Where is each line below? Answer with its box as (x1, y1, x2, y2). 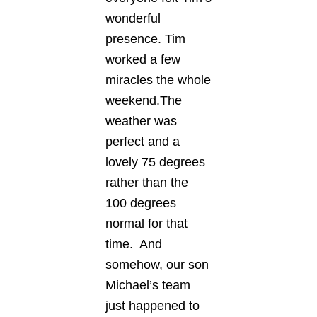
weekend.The (105, 93, 182, 108)
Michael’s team (105, 278, 190, 292)
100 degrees (105, 196, 176, 210)
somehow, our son (105, 258, 209, 272)
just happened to (105, 299, 200, 313)
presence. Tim (105, 32, 185, 46)
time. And (105, 237, 162, 251)
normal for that (105, 217, 188, 231)
